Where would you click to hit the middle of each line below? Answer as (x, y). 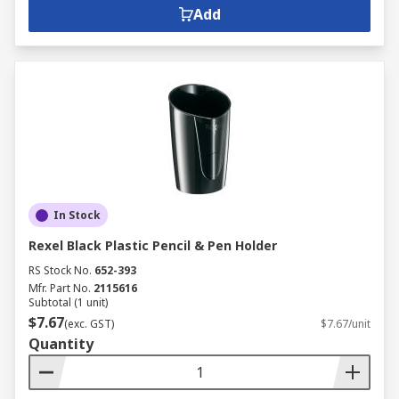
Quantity (61, 344)
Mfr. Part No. (60, 288)
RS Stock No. (60, 270)
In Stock (77, 215)
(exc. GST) (89, 324)
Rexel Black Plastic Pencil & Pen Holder (153, 245)
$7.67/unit (346, 324)
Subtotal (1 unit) (68, 302)
